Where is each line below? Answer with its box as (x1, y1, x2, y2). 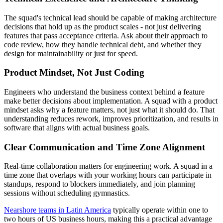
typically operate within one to (111, 206, 208, 215)
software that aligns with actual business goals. (4, 123, 150, 132)
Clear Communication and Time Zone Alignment (4, 141, 205, 152)
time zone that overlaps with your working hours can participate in (4, 171, 212, 180)
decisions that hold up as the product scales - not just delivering (4, 22, 201, 31)
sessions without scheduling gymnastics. (4, 189, 132, 198)
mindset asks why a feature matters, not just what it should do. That (4, 105, 215, 114)
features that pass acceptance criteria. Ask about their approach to (4, 31, 208, 40)
